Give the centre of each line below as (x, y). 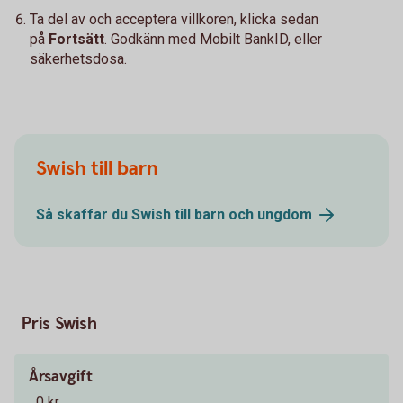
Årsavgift (61, 377)
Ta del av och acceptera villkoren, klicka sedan (174, 19)
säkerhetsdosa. (78, 58)
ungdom (285, 214)
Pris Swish (59, 325)
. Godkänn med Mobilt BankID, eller (213, 39)
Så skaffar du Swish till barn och (147, 214)
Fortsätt (76, 39)
